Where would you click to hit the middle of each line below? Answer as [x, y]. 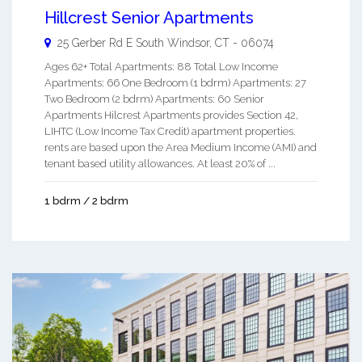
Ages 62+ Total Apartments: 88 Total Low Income [161, 66]
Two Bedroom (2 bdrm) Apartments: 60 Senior [154, 99]
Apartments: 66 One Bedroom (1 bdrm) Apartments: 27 [175, 82]
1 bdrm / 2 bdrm [86, 200]
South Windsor [173, 42]
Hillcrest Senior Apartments [149, 17]
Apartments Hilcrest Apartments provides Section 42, [171, 115]
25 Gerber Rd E [95, 42]
